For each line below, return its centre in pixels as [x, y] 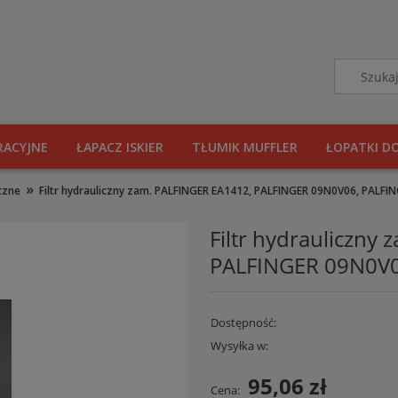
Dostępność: [243, 322]
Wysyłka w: [239, 346]
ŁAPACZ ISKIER [120, 147]
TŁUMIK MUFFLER [245, 147]
